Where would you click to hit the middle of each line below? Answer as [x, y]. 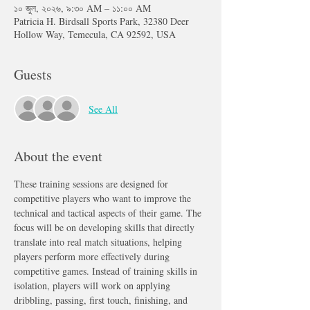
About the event [58, 156]
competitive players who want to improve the [104, 199]
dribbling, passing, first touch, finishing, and [102, 300]
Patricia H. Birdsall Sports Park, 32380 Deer [101, 21]
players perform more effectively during [93, 257]
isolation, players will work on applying [93, 286]
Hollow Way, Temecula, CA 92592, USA [95, 35]
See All [103, 109]
